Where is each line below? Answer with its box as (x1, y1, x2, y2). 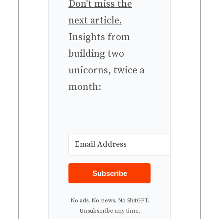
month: (68, 81, 101, 93)
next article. (68, 14, 122, 27)
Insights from (68, 31, 130, 44)
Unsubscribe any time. (79, 207, 140, 215)
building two (68, 47, 124, 60)
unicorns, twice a (68, 64, 145, 77)
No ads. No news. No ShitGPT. (70, 197, 149, 204)
